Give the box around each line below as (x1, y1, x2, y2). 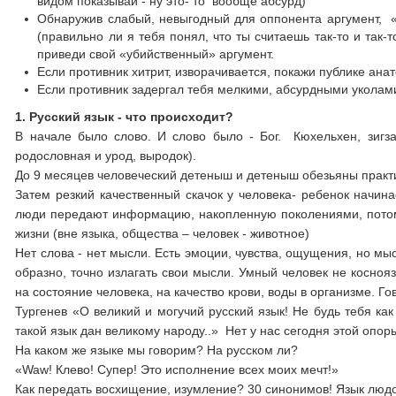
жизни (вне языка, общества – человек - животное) (15, 226, 310, 240)
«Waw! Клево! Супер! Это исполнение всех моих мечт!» (15, 362, 339, 377)
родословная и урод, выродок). (15, 148, 197, 163)
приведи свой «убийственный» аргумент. (37, 47, 275, 61)
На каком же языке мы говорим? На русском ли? (15, 343, 299, 357)
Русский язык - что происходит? (29, 110, 234, 124)
